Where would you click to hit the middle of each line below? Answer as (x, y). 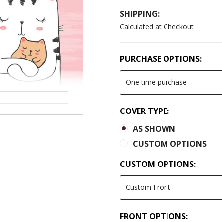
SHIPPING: (140, 14)
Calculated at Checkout (157, 26)
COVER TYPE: (144, 111)
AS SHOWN (154, 129)
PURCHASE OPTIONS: (161, 59)
